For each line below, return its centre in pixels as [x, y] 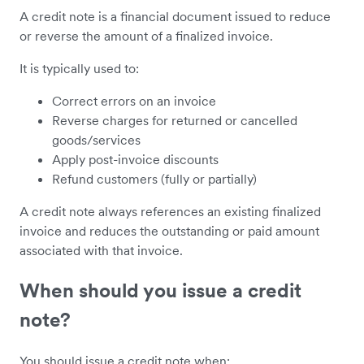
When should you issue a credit [160, 290]
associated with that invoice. [101, 250]
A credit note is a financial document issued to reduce [175, 16]
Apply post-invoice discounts [135, 159]
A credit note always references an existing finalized [170, 211]
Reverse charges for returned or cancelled [175, 120]
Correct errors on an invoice [134, 100]
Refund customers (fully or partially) [154, 178]
